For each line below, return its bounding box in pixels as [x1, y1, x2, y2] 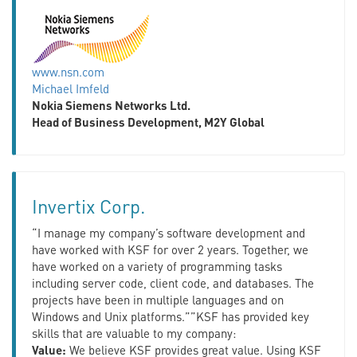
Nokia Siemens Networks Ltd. [32, 96, 190, 113]
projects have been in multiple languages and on [32, 291, 284, 308]
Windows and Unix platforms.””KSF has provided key [32, 308, 309, 324]
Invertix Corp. [32, 193, 145, 218]
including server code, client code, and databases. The [32, 274, 314, 291]
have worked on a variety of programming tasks [32, 257, 282, 274]
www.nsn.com [32, 63, 104, 80]
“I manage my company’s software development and [32, 224, 305, 241]
